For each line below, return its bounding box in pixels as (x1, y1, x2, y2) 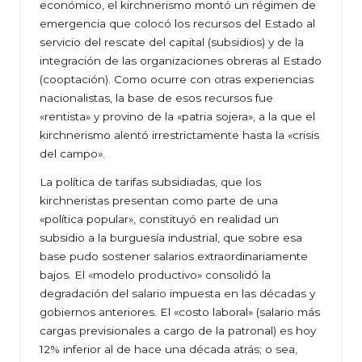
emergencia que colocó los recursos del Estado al (40, 17, 315, 31)
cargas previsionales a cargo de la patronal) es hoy (40, 324, 316, 338)
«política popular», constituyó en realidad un (40, 213, 279, 226)
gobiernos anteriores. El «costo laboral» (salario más (40, 305, 320, 319)
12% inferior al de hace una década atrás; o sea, (40, 343, 297, 356)
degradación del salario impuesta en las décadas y (40, 287, 315, 301)
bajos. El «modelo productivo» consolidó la (40, 268, 271, 282)
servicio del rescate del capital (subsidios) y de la (40, 36, 304, 49)
